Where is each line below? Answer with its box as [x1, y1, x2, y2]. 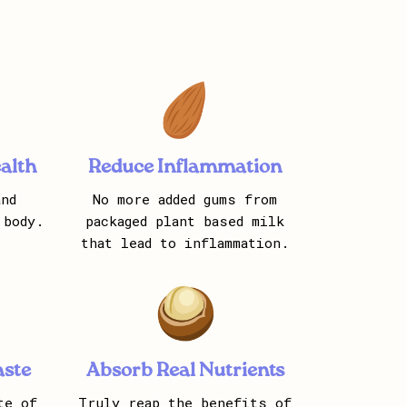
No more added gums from [93, 190, 277, 209]
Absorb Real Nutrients [85, 362, 284, 382]
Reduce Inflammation [88, 158, 282, 178]
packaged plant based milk [85, 212, 284, 231]
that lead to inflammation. [81, 233, 289, 253]
